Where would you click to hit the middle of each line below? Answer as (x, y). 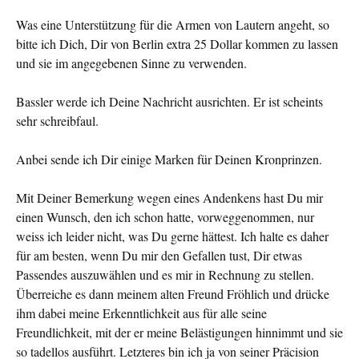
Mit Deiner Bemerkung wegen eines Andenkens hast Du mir (169, 198)
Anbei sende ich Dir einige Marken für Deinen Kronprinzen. (169, 159)
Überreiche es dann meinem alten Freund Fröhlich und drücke (173, 294)
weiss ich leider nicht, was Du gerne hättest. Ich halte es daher (172, 236)
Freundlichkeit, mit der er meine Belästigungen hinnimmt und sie (179, 332)
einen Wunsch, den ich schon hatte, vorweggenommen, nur (165, 217)
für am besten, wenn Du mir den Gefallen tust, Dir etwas (159, 255)
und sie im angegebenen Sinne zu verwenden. (131, 63)
